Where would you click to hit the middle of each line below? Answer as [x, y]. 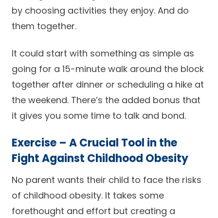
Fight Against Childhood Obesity [100, 158]
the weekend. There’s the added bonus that [106, 100]
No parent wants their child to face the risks [107, 180]
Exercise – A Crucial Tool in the [94, 143]
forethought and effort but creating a [93, 211]
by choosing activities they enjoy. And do [100, 10]
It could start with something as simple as [103, 53]
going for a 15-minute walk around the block [108, 69]
